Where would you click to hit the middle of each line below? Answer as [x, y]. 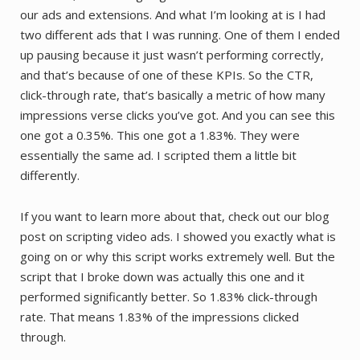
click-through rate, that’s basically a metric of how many [173, 94]
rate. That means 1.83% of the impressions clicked [160, 316]
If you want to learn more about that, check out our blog [175, 216]
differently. [50, 175]
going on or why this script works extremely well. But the [178, 256]
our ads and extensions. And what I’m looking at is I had [173, 14]
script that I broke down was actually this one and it [162, 276]
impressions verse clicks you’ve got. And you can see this [178, 115]
